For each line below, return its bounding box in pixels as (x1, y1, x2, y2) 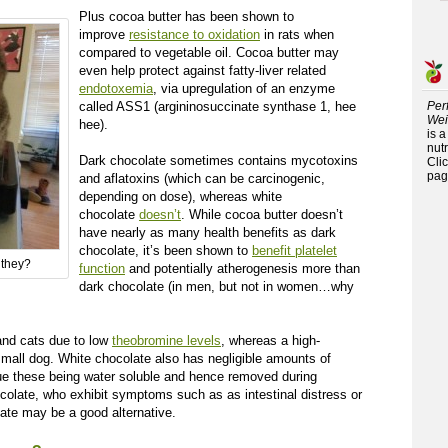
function (79, 261, 125, 276)
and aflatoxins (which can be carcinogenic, (79, 171, 325, 186)
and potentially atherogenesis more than (125, 261, 360, 276)
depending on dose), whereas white (79, 189, 282, 204)
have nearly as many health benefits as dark (79, 225, 336, 240)
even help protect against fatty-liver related (79, 63, 326, 78)
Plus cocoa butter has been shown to (79, 9, 294, 24)
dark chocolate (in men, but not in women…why (79, 279, 354, 294)
